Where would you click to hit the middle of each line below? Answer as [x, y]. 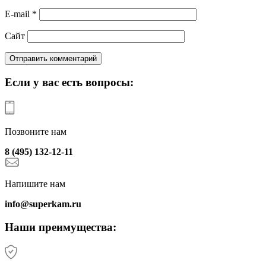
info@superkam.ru [43, 204]
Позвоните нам [36, 131]
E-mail [18, 14]
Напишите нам [35, 183]
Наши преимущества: [61, 227]
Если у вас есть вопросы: [69, 83]
